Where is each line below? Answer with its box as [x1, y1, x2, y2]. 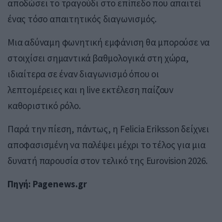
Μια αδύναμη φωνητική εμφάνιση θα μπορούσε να [7, 36, 210, 48]
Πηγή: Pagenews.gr [7, 177, 87, 190]
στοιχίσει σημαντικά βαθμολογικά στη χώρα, [7, 52, 189, 64]
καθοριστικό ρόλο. [7, 99, 81, 111]
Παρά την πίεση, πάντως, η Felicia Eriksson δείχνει [7, 122, 210, 135]
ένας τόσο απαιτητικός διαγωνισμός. [7, 12, 157, 25]
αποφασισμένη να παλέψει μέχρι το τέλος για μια [7, 138, 206, 151]
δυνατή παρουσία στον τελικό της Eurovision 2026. [7, 154, 208, 166]
